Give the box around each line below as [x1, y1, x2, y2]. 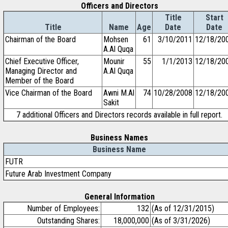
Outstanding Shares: [37, 216, 100, 225]
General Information [84, 192, 155, 202]
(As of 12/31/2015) [152, 204, 214, 213]
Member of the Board [5, 76, 74, 85]
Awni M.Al [103, 88, 134, 98]
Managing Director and [5, 66, 77, 76]
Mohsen [103, 35, 128, 44]
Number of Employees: [27, 204, 100, 213]
